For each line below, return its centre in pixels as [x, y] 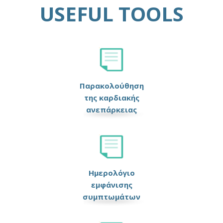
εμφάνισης [111, 185]
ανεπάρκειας [111, 110]
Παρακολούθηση [111, 86]
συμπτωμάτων [111, 197]
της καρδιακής [111, 98]
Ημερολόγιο [111, 173]
